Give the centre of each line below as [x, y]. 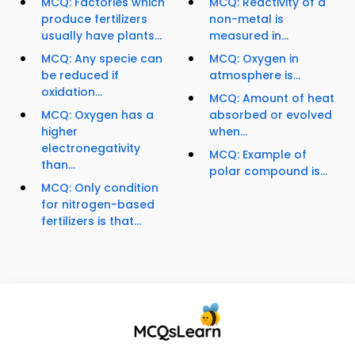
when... [228, 132]
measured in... [249, 36]
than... [58, 165]
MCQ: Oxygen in [254, 59]
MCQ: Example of [258, 155]
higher [59, 132]
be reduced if [80, 76]
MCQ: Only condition [100, 188]
